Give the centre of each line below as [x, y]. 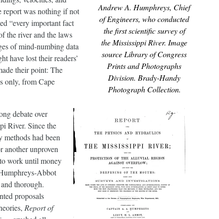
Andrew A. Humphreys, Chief [144, 7]
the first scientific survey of [144, 31]
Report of [39, 208]
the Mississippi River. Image [144, 42]
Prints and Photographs [144, 66]
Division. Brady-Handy [144, 77]
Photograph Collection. [144, 89]
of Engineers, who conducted [144, 19]
